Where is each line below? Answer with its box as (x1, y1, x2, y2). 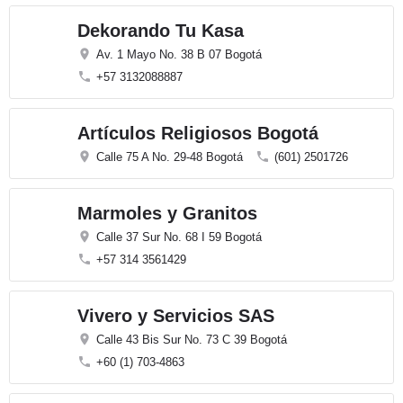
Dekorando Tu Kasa (77, 21, 244, 40)
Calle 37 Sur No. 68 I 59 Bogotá (96, 230, 262, 244)
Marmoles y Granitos (77, 203, 257, 223)
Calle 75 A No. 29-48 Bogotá (96, 150, 243, 164)
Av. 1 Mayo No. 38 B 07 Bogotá (96, 48, 262, 61)
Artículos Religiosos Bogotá (77, 123, 318, 143)
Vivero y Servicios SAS (77, 306, 274, 326)
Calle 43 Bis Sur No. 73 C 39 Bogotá (96, 333, 287, 346)
